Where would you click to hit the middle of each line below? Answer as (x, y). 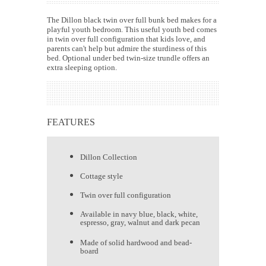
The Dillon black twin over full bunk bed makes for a (132, 20)
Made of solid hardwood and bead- (136, 243)
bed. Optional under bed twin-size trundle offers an (128, 58)
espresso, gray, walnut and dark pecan (140, 224)
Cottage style (102, 176)
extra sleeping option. (82, 68)
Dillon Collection (109, 157)
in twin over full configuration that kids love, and (126, 39)
